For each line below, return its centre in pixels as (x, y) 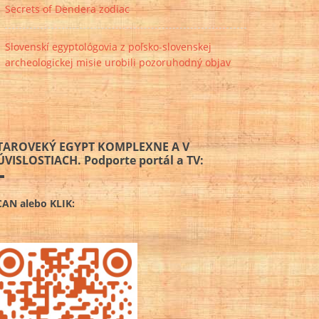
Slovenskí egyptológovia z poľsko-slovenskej (108, 47)
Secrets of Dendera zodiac (67, 9)
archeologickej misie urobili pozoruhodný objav (118, 63)
